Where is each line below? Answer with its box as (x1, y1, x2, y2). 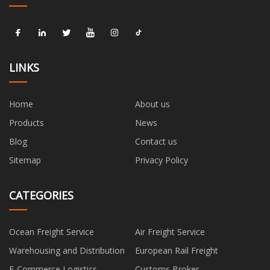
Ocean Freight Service (9, 226, 94, 238)
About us (135, 98, 170, 110)
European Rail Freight (135, 245, 218, 257)
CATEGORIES (9, 188, 74, 203)
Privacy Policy (135, 154, 188, 166)
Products (9, 117, 44, 129)
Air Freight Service (135, 226, 205, 238)
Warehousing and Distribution (9, 245, 125, 257)
